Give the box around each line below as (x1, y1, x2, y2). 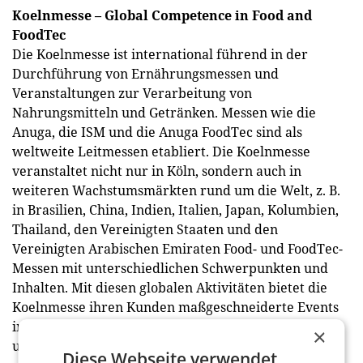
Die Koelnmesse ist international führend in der (12, 45, 308, 63)
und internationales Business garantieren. (12, 337, 271, 355)
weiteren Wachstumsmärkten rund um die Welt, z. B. (12, 181, 340, 199)
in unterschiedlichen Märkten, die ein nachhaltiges (12, 318, 327, 335)
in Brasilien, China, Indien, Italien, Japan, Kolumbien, (12, 201, 339, 219)
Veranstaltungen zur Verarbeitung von (12, 84, 252, 102)
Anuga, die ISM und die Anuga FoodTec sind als (12, 123, 302, 141)
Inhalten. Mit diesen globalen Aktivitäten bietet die (12, 279, 327, 297)
